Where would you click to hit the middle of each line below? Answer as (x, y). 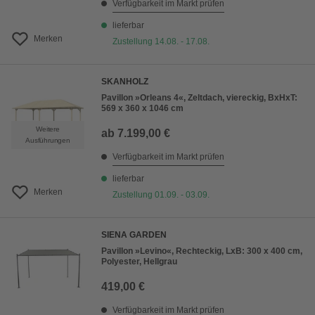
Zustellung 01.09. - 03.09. (161, 195)
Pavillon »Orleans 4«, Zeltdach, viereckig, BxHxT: (199, 98)
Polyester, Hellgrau (139, 262)
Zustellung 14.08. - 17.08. (161, 42)
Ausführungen (48, 141)
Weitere (48, 129)
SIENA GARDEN (134, 235)
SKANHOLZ (125, 82)
